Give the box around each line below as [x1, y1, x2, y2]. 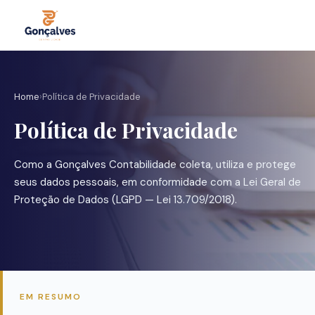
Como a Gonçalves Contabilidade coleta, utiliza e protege [14, 157, 296, 172]
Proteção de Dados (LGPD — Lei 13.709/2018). [14, 193, 237, 207]
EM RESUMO [20, 291, 82, 302]
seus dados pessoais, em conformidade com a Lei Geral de [14, 175, 301, 189]
